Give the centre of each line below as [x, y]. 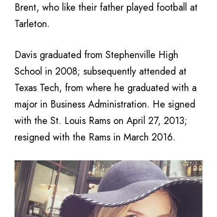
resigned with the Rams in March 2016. [95, 137]
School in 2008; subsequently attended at [101, 71]
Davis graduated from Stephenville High [96, 55]
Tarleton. [32, 24]
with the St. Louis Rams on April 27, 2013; [101, 121]
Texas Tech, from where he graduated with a [106, 88]
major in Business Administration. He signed [105, 104]
